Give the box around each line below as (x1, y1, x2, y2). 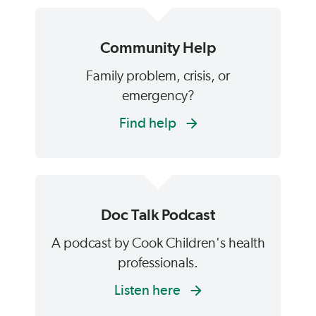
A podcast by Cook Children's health (51, 236, 265, 250)
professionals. (118, 256, 198, 270)
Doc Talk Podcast (101, 205, 215, 224)
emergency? (121, 89, 195, 103)
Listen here (114, 281, 183, 298)
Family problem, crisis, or (86, 69, 230, 83)
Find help (119, 114, 179, 131)
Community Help (100, 38, 216, 56)
